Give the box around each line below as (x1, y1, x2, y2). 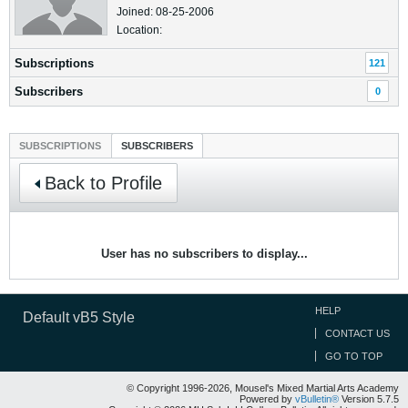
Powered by (240, 393, 295, 404)
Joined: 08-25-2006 (117, 5, 214, 18)
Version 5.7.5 (339, 393, 399, 404)
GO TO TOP (325, 351, 382, 362)
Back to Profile (45, 173, 162, 193)
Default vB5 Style (23, 310, 135, 325)
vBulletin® (295, 393, 339, 404)
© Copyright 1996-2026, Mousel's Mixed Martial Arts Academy (127, 382, 399, 393)
